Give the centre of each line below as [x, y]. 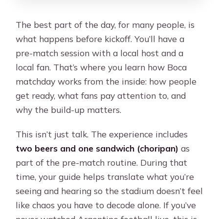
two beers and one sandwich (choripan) [97, 148]
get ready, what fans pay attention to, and [101, 95]
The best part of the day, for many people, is [105, 24]
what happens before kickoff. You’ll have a [100, 38]
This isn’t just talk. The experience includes [102, 134]
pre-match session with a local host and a [100, 53]
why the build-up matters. [69, 109]
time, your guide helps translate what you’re [105, 176]
